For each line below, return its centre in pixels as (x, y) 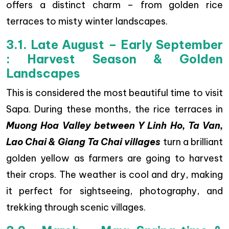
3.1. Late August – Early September (114, 45)
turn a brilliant (192, 142)
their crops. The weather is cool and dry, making (114, 175)
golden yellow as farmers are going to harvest (114, 158)
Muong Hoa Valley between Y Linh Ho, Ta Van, (114, 126)
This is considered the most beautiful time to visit (114, 93)
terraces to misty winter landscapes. (87, 21)
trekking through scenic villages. (76, 208)
